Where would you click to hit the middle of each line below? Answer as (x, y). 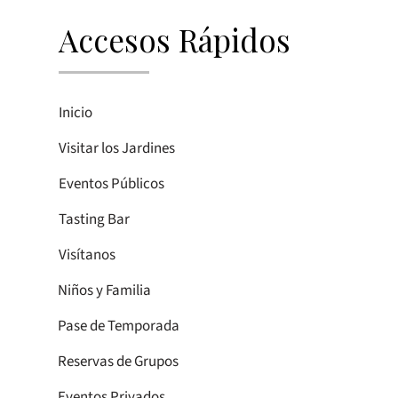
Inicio (75, 112)
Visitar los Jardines (116, 148)
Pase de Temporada (118, 326)
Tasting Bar (94, 219)
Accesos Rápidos (174, 39)
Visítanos (87, 255)
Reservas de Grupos (118, 361)
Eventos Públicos (111, 183)
